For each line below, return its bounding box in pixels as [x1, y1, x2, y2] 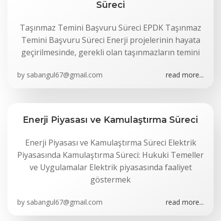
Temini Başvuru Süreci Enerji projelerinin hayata [21, 35, 200, 45]
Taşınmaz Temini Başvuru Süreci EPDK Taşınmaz [20, 22, 201, 33]
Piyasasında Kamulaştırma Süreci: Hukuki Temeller [17, 149, 204, 160]
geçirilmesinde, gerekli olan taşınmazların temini [21, 47, 200, 58]
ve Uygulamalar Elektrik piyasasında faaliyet [29, 162, 192, 173]
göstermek [90, 174, 131, 185]
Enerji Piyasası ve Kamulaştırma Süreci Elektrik [25, 137, 196, 148]
